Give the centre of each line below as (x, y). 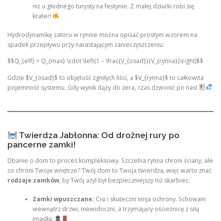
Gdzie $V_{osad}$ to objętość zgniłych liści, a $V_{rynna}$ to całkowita (106, 77)
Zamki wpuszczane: (63, 199)
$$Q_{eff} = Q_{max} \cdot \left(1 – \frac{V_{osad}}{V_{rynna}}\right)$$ (105, 61)
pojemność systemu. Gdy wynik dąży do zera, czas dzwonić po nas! (103, 87)
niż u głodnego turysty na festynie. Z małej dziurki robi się (113, 6)
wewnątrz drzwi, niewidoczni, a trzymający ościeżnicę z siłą (116, 209)
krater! (42, 16)
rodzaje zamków (33, 180)
